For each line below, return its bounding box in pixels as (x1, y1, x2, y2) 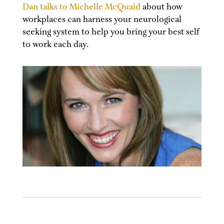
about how (140, 1, 182, 13)
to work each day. (22, 39, 89, 50)
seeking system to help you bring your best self (22, 26, 199, 38)
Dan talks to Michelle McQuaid (22, 1, 140, 13)
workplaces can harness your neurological (22, 14, 181, 25)
